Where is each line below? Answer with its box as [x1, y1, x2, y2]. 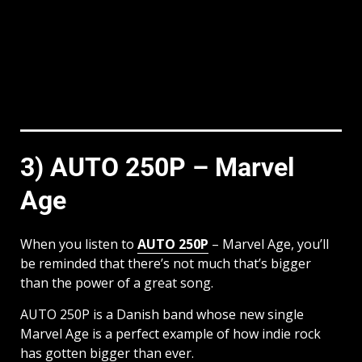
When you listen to [20, 235, 137, 254]
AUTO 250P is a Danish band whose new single [20, 305, 304, 324]
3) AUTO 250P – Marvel [20, 151, 294, 183]
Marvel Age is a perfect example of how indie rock [20, 325, 321, 343]
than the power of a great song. [20, 274, 213, 293]
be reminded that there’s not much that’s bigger [20, 255, 311, 273]
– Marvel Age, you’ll [208, 235, 329, 254]
